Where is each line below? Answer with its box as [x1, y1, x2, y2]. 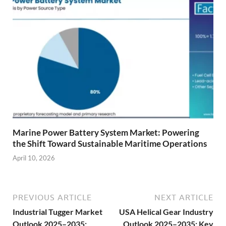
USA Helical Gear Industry [119, 207, 213, 217]
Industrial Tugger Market [13, 207, 102, 217]
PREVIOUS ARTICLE [13, 193, 92, 202]
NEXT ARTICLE [154, 193, 213, 202]
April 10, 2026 [13, 154, 55, 162]
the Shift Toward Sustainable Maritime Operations [13, 138, 207, 149]
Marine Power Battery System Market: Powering [13, 127, 199, 138]
